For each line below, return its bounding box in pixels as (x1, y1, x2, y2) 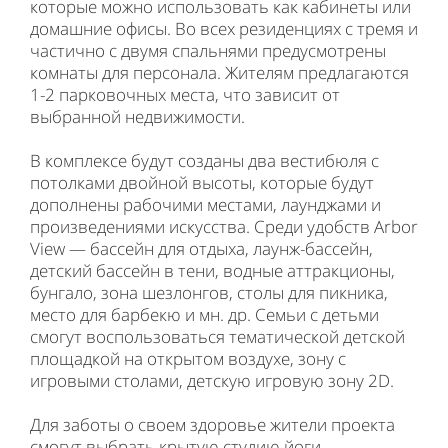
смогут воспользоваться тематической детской (30, 325, 405, 348)
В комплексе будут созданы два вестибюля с (30, 149, 379, 172)
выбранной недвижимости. (30, 105, 245, 128)
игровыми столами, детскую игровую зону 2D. (30, 369, 394, 392)
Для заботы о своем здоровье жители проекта (30, 413, 395, 436)
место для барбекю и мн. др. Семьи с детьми (30, 303, 379, 326)
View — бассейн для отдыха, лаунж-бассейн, (30, 237, 373, 260)
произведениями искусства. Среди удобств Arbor (30, 215, 418, 238)
